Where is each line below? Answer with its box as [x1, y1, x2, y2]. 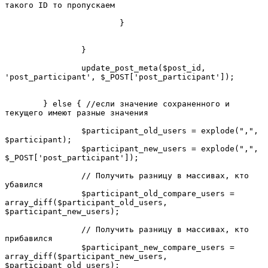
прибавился [5, 233, 53, 243]
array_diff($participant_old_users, [5, 197, 167, 207]
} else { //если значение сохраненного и [5, 99, 43, 108]
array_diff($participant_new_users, [5, 251, 167, 261]
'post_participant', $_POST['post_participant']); [5, 72, 234, 81]
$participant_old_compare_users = [5, 188, 81, 198]
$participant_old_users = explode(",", [5, 126, 81, 135]
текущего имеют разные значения [5, 108, 148, 117]
